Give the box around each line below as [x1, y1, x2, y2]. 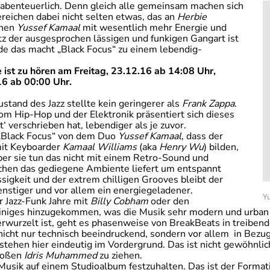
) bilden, [204, 140, 239, 154]
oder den [148, 195, 189, 208]
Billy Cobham [90, 195, 148, 208]
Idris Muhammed [24, 249, 97, 262]
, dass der [181, 130, 223, 143]
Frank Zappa [182, 97, 234, 110]
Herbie [177, 10, 207, 24]
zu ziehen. [97, 249, 142, 262]
